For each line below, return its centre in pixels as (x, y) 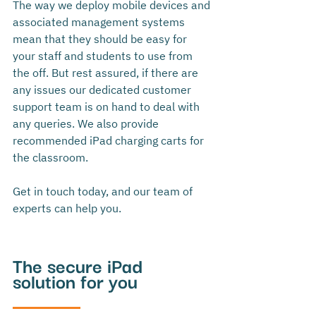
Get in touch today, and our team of (104, 192)
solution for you (75, 281)
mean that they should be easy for (101, 39)
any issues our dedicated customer (103, 90)
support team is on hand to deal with (108, 107)
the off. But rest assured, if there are (107, 73)
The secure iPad (80, 265)
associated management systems (100, 22)
